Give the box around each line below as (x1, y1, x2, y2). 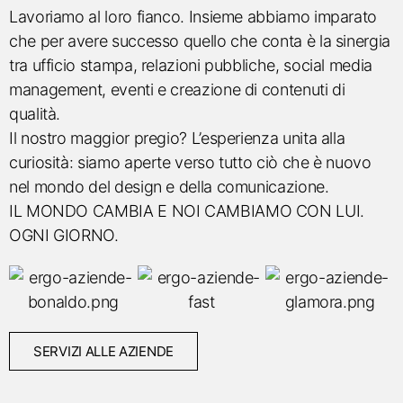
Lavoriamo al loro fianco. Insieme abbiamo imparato (9, 7, 378, 26)
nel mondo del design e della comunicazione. (9, 177, 329, 196)
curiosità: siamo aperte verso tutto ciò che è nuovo (9, 153, 372, 172)
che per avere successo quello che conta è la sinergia (9, 31, 390, 50)
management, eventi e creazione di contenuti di (9, 80, 345, 99)
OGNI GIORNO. (9, 226, 119, 245)
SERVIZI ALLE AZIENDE (33, 343, 174, 360)
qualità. (9, 104, 61, 123)
